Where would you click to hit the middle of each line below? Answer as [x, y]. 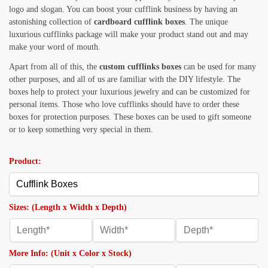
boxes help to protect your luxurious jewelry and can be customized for [130, 92]
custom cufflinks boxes [140, 66]
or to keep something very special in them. [81, 129]
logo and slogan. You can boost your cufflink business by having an [123, 9]
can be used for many [219, 66]
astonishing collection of [51, 22]
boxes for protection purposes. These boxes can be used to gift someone [130, 117]
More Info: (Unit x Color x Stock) [70, 253]
